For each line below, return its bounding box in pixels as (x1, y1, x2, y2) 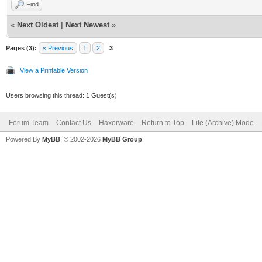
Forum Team (9, 118, 49, 127)
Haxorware (99, 118, 134, 127)
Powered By (6, 135, 42, 143)
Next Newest (65, 20, 109, 29)
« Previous (43, 44, 73, 51)
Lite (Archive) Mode (192, 118, 254, 127)
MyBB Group (102, 135, 142, 143)
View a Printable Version (20, 66, 88, 74)
